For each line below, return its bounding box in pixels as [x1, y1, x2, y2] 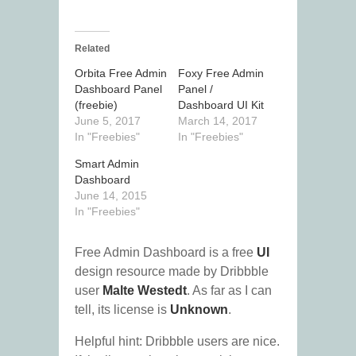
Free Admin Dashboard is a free [75, 246, 257, 260]
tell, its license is [75, 303, 170, 317]
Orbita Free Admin [75, 67, 167, 80]
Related [75, 43, 110, 55]
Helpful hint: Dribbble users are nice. [75, 335, 280, 349]
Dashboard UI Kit [178, 99, 264, 112]
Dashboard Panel [75, 83, 162, 96]
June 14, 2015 [75, 189, 147, 203]
